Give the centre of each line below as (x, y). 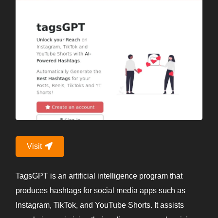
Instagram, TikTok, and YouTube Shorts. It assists (100, 205)
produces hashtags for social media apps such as (100, 191)
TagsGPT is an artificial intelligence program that (99, 176)
